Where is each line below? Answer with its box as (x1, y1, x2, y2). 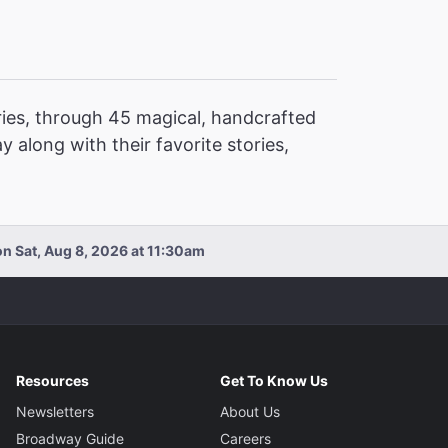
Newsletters (16, 402, 95, 420)
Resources (16, 371, 90, 389)
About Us (219, 402, 280, 420)
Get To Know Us (219, 371, 328, 389)
